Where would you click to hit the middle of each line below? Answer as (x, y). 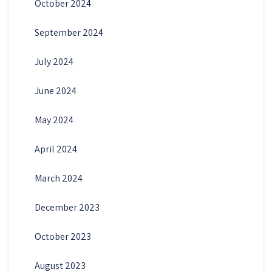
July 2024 (54, 61)
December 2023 (67, 207)
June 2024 (55, 90)
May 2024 (54, 120)
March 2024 (58, 178)
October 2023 (63, 236)
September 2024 (69, 32)
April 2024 (56, 149)
